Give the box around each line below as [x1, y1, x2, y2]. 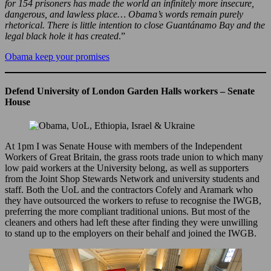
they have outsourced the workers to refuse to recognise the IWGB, [5, 195, 261, 206]
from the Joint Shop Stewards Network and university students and [5, 174, 260, 184]
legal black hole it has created [5, 30, 119, 41]
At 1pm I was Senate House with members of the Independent [5, 141, 242, 152]
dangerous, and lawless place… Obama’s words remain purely [5, 8, 243, 19]
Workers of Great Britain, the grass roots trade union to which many [5, 152, 263, 163]
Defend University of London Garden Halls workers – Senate [5, 86, 255, 97]
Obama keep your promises [5, 51, 109, 62]
